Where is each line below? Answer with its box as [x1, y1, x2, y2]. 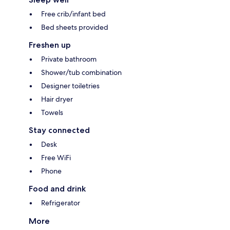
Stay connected [29, 125, 90, 135]
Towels [41, 107, 63, 117]
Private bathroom [41, 54, 97, 64]
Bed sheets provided [41, 22, 108, 32]
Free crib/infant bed [41, 9, 106, 18]
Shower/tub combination [41, 67, 122, 77]
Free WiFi [41, 152, 71, 162]
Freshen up [29, 40, 71, 50]
